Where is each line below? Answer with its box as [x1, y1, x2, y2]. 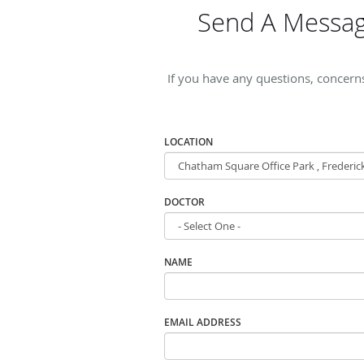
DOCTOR [164, 194, 205, 209]
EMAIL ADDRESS [164, 314, 241, 329]
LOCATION [164, 134, 213, 149]
